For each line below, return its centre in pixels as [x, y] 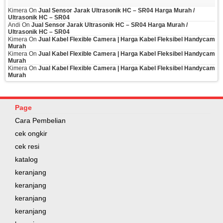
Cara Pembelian [40, 120]
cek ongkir [31, 133]
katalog [26, 159]
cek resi [27, 146]
